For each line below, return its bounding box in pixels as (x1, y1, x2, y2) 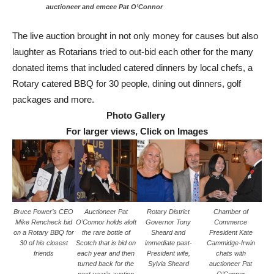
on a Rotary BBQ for (13, 229, 74, 237)
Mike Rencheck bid (15, 218, 72, 226)
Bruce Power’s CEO (13, 208, 73, 216)
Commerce (214, 218, 247, 226)
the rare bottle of (81, 229, 130, 237)
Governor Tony (146, 218, 191, 226)
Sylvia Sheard (147, 260, 189, 268)
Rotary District (147, 208, 190, 216)
